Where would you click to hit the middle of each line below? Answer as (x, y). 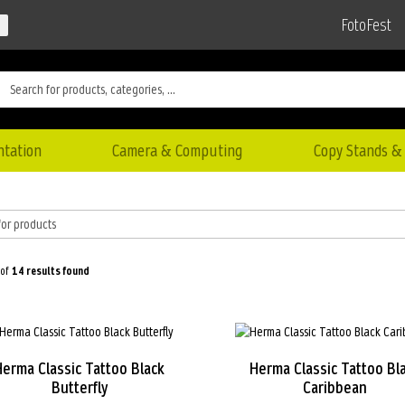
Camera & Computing (178, 150)
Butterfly (79, 388)
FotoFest (366, 25)
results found (57, 270)
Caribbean (334, 388)
